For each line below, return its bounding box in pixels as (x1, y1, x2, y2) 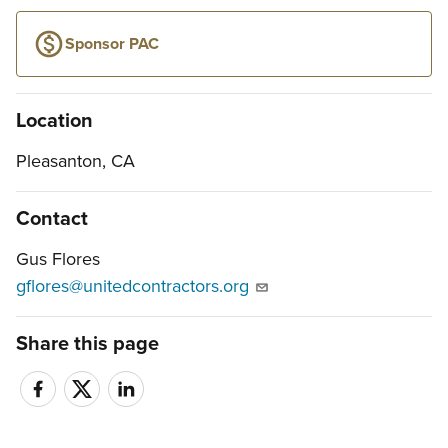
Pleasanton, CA (16, 150, 135, 173)
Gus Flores (16, 248, 100, 271)
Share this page (16, 332, 159, 357)
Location (16, 109, 93, 134)
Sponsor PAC (65, 34, 159, 55)
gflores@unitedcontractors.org (16, 275, 249, 298)
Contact (16, 207, 88, 232)
